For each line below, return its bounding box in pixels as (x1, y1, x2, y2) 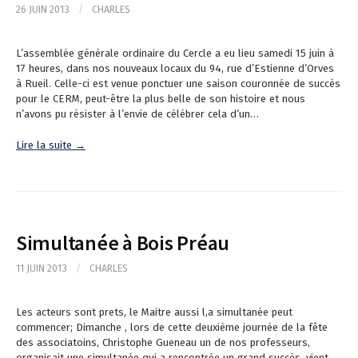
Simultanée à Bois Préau (16, 229, 230, 256)
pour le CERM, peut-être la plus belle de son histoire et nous (16, 93, 305, 105)
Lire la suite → (16, 138, 86, 151)
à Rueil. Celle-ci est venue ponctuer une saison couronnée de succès (16, 78, 340, 90)
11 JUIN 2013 (16, 261, 67, 274)
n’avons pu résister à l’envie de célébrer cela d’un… (16, 108, 259, 121)
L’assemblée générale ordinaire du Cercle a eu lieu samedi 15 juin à (16, 47, 334, 60)
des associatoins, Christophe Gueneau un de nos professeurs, (16, 336, 310, 348)
